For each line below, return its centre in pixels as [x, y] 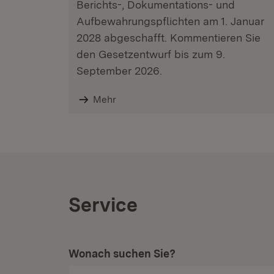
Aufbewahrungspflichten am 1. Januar [170, 21]
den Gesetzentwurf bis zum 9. [151, 54]
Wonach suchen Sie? [122, 254]
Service [103, 205]
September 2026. [119, 71]
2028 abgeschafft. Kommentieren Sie [168, 38]
